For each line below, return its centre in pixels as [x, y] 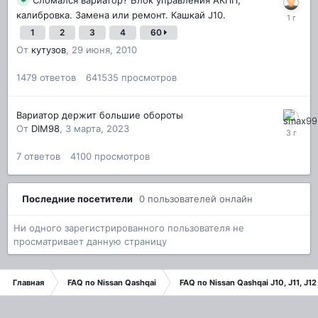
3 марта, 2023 [97, 128]
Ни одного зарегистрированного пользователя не [129, 227]
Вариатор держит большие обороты [100, 115]
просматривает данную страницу [90, 241]
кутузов [49, 49]
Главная [28, 282]
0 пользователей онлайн [196, 198]
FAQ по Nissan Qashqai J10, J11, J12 [248, 282]
